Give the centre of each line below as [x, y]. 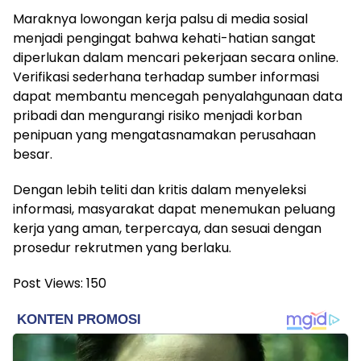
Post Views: [48, 283]
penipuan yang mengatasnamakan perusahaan [164, 135]
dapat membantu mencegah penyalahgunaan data [178, 96]
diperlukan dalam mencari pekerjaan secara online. [176, 57]
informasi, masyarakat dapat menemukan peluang [174, 209]
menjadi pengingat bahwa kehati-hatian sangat [164, 38]
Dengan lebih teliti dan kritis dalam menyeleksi [160, 189]
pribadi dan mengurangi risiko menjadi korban [158, 115]
